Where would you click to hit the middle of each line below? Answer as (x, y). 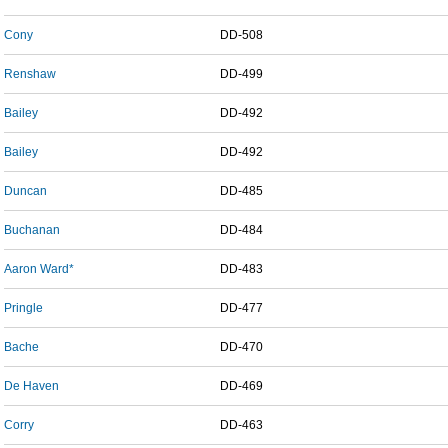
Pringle (23, 308)
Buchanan (32, 230)
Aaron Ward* (39, 269)
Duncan (25, 191)
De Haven (31, 386)
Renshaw (30, 74)
